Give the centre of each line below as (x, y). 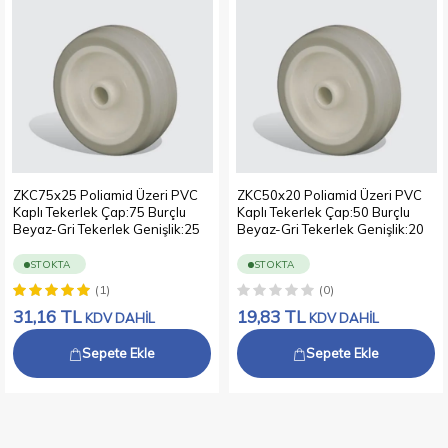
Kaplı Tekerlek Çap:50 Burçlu (323, 212)
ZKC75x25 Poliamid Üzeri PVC (105, 195)
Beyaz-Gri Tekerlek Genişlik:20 (330, 229)
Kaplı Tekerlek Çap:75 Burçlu (99, 212)
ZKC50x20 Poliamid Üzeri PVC (329, 195)
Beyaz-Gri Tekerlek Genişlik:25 (106, 229)
